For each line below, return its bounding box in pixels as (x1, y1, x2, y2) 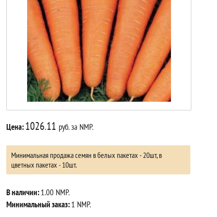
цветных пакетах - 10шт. (11, 159, 77, 170)
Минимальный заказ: (6, 199, 72, 210)
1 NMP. (71, 199, 92, 210)
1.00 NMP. (41, 186, 70, 198)
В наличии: (6, 186, 41, 198)
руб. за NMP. (59, 121, 94, 132)
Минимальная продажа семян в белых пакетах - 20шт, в (11, 150, 162, 160)
